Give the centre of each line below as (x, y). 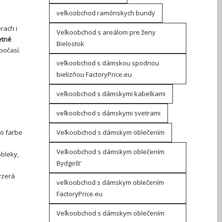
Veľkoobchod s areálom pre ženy (106, 32)
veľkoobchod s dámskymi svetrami (108, 113)
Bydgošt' (69, 163)
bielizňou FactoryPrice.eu (94, 74)
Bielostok (70, 44)
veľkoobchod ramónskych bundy (106, 13)
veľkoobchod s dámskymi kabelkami (111, 94)
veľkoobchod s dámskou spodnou (108, 63)
